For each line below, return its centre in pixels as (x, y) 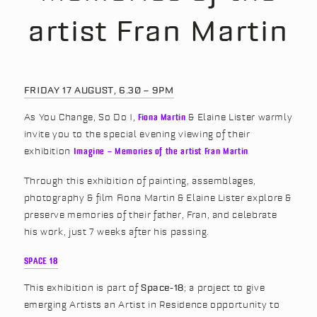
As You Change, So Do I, (81, 117)
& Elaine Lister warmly (239, 117)
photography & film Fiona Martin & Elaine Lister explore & (158, 197)
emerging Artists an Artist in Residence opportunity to (152, 304)
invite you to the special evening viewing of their (137, 134)
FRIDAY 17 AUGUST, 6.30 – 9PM (99, 90)
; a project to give (225, 287)
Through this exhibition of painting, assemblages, (140, 180)
